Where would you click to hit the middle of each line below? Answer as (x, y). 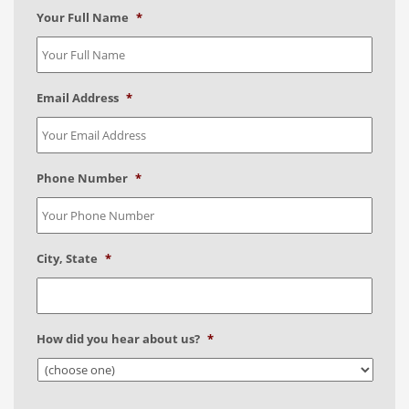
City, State (67, 258)
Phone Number (82, 178)
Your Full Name (83, 17)
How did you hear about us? (118, 338)
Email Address (78, 97)
